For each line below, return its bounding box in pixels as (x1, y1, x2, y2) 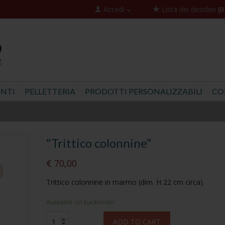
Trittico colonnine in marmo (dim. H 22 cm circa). (46, 177, 204, 187)
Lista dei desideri (161, 5, 218, 14)
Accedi (103, 5, 127, 14)
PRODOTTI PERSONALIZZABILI (84, 86, 202, 96)
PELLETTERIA (24, 86, 75, 96)
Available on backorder (46, 197, 115, 207)
